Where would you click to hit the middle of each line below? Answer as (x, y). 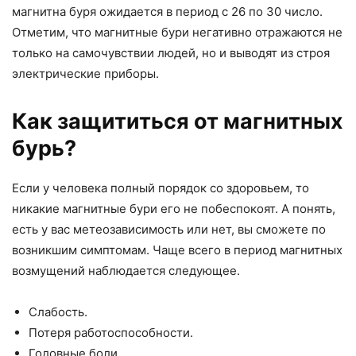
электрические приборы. (85, 74)
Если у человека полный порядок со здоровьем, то (161, 188)
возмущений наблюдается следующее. (126, 271)
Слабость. (58, 312)
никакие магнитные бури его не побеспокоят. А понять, (174, 209)
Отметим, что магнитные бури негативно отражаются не (177, 33)
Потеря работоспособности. (111, 333)
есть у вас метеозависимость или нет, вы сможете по (169, 230)
